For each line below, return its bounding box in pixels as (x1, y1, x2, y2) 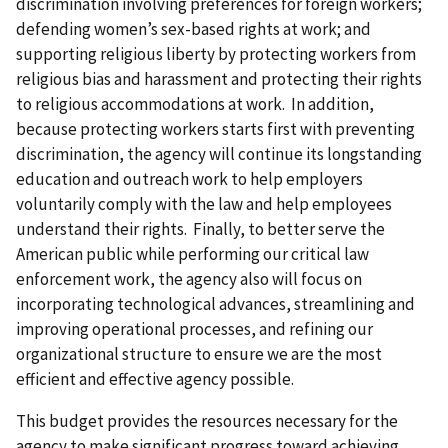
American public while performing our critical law (16, 242, 369, 265)
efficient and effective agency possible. (16, 367, 294, 390)
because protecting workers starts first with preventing (16, 117, 415, 140)
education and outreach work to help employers (16, 167, 363, 190)
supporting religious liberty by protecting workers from (16, 42, 416, 65)
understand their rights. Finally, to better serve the (16, 217, 385, 240)
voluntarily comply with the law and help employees (16, 192, 392, 215)
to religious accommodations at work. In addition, (16, 92, 374, 115)
